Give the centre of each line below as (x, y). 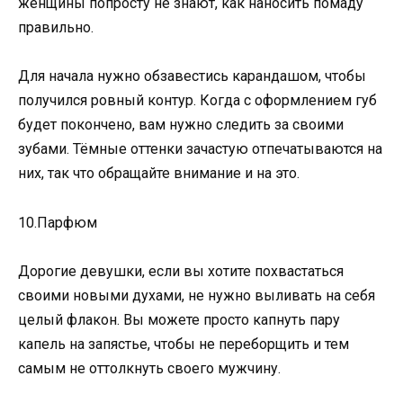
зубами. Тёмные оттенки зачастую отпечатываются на (200, 149)
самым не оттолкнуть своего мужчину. (149, 368)
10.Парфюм (59, 222)
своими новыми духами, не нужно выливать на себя (197, 295)
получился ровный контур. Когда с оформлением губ (197, 101)
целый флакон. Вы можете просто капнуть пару (179, 319)
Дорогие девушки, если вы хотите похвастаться (181, 271)
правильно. (58, 28)
